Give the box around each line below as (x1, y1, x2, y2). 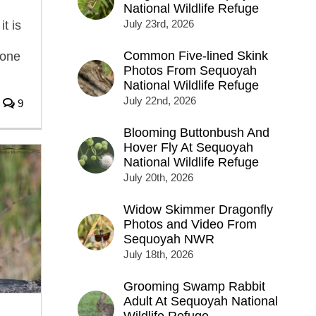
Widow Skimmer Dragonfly (123, 202, 273, 217)
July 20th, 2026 (123, 171, 193, 184)
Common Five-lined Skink (123, 49, 268, 63)
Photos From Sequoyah (123, 63, 257, 78)
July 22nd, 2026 (123, 95, 196, 107)
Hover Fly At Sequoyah (123, 140, 253, 155)
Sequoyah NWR (123, 232, 214, 247)
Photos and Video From (123, 217, 257, 232)
